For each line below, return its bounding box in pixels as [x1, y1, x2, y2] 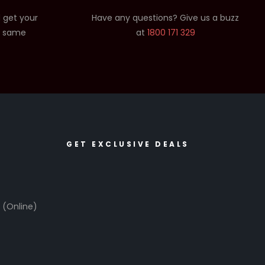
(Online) [2, 200, 37, 212]
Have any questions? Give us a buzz [92, 11, 240, 24]
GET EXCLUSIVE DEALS [66, 138, 189, 149]
